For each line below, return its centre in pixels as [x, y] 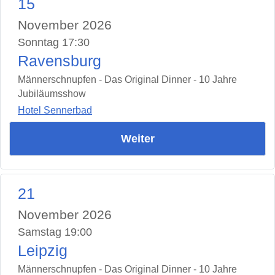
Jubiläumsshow [52, 94]
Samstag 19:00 [55, 232]
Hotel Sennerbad [55, 110]
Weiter [137, 138]
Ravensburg [60, 61]
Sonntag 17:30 [54, 43]
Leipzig [43, 250]
